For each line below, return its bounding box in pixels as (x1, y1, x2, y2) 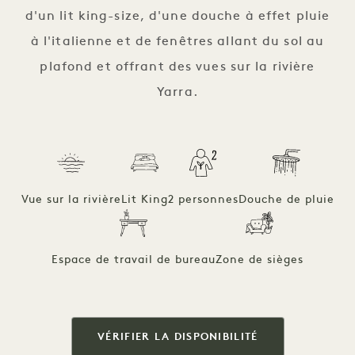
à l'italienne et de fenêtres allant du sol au (30, 35, 325, 48)
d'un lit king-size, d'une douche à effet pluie (25, 10, 330, 23)
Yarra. (157, 86, 198, 99)
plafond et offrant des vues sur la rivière (40, 60, 315, 74)
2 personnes (168, 193, 239, 206)
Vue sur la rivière (21, 193, 122, 206)
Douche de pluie (238, 193, 334, 206)
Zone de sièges (215, 254, 303, 266)
